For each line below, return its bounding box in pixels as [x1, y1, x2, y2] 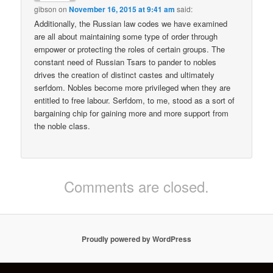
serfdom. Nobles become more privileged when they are [34, 81, 231, 93]
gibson [34, 3, 57, 14]
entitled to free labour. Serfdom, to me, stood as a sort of [34, 94, 235, 106]
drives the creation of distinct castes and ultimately [34, 68, 215, 80]
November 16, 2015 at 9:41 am [69, 3, 175, 15]
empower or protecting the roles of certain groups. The [34, 43, 225, 55]
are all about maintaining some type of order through [34, 30, 218, 42]
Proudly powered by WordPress [82, 233, 191, 244]
